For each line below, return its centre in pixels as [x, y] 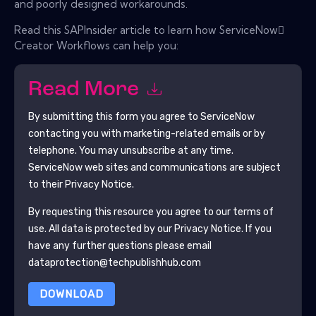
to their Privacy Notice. [81, 184]
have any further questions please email [120, 245]
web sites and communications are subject [181, 167]
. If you [256, 229]
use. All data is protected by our [101, 229]
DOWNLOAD [71, 294]
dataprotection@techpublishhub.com [114, 262]
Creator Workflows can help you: [96, 45]
